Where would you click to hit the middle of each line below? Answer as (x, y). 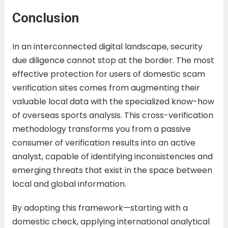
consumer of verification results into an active (104, 142)
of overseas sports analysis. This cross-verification (112, 115)
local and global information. (69, 184)
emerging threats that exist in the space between (112, 170)
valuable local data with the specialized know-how (113, 101)
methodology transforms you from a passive (101, 129)
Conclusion (45, 18)
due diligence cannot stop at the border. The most (113, 60)
